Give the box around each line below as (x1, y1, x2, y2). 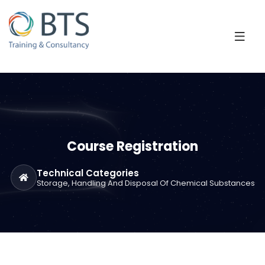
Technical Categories (36, 166, 139, 179)
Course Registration (67, 137, 198, 156)
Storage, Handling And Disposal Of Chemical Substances (36, 177, 255, 189)
